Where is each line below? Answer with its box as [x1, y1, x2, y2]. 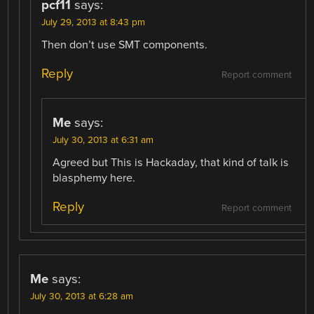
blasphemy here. [53, 170, 136, 185]
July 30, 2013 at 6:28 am [30, 290, 134, 302]
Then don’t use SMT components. [41, 37, 208, 52]
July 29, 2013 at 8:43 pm [41, 16, 146, 28]
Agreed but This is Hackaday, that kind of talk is [53, 155, 289, 170]
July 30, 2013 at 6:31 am [53, 134, 154, 146]
